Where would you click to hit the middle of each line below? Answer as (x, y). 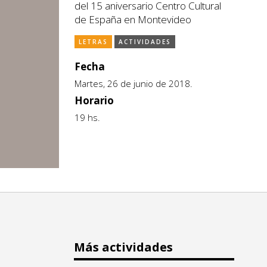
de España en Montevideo (133, 19)
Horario (94, 100)
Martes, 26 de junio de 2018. (133, 83)
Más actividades (123, 247)
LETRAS (93, 42)
